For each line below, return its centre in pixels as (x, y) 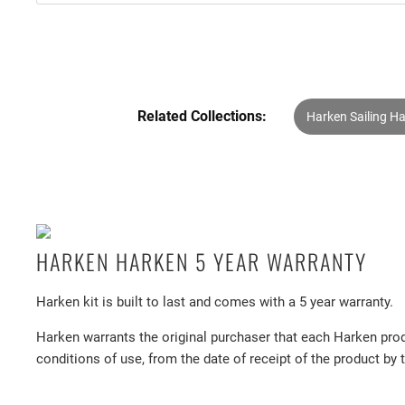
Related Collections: (202, 117)
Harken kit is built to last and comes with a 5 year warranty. (215, 301)
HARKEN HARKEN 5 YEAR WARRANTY (202, 261)
